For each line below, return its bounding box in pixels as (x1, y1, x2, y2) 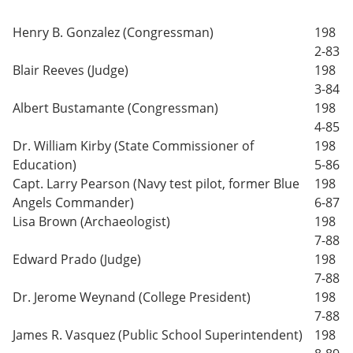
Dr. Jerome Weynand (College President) (13, 288, 251, 306)
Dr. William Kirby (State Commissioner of (13, 137, 254, 154)
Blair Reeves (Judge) (13, 61, 128, 79)
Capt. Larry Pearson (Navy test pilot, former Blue (13, 175, 299, 192)
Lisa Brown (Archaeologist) (13, 213, 170, 230)
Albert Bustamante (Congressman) (13, 99, 218, 117)
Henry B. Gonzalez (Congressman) (13, 24, 214, 41)
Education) (13, 156, 76, 173)
